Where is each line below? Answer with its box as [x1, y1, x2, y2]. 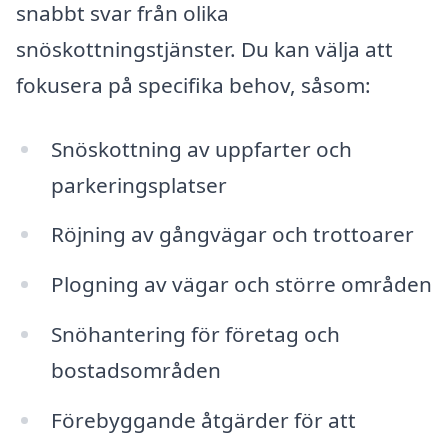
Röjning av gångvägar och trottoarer [50, 220, 414, 249]
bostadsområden [50, 356, 221, 385]
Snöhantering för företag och [50, 320, 340, 349]
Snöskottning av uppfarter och [50, 134, 352, 163]
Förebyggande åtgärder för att [50, 406, 356, 435]
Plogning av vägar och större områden [50, 270, 432, 299]
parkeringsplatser [50, 170, 227, 199]
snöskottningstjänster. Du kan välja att [16, 34, 393, 63]
